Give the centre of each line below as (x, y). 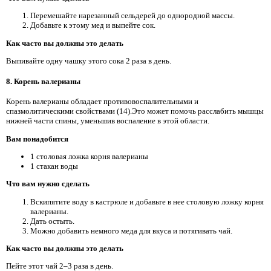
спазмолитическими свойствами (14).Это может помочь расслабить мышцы (135, 111)
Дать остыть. (52, 221)
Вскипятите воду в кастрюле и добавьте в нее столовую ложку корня (147, 201)
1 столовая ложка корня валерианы (89, 157)
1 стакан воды (54, 166)
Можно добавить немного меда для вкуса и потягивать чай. (131, 230)
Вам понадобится (37, 139)
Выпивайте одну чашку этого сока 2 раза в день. (89, 61)
